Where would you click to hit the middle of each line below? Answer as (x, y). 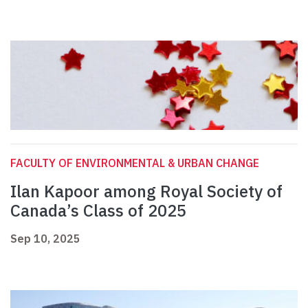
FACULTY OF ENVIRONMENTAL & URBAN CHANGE (135, 163)
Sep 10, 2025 (45, 239)
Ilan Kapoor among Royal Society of (146, 191)
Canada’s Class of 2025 (100, 211)
